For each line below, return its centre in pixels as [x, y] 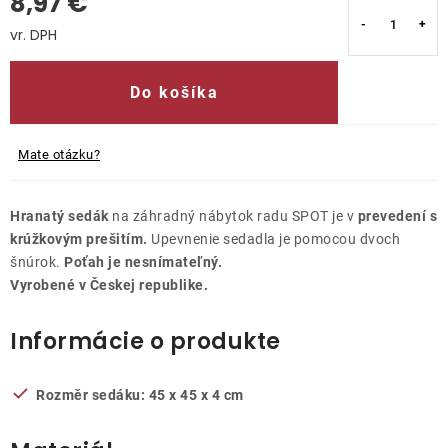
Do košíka [174, 92]
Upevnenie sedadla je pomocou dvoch [273, 239]
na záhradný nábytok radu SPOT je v [233, 216]
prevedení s [397, 216]
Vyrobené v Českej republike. [109, 285]
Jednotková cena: [68, 55]
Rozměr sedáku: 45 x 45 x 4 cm [140, 395]
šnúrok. [37, 262]
